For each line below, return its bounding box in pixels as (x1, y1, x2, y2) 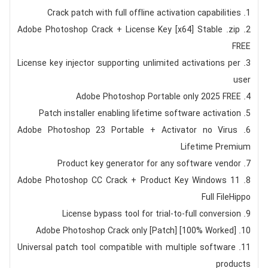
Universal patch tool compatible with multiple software (17, 241, 236, 254)
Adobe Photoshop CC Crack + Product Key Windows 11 (17, 174, 240, 187)
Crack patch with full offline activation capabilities (47, 7, 242, 20)
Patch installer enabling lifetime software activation (39, 107, 242, 120)
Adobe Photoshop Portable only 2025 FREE (76, 90, 242, 103)
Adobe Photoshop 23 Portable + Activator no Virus (17, 124, 238, 137)
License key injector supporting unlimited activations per (17, 57, 241, 70)
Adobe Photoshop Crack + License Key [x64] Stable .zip (17, 23, 240, 36)
